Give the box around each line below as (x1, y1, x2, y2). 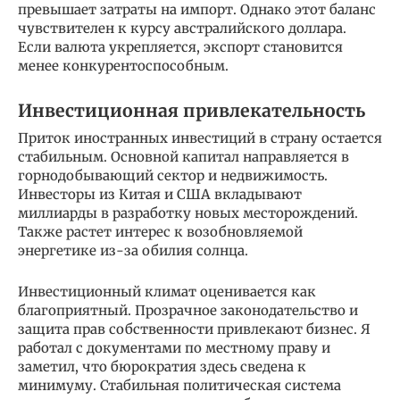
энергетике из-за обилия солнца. (18, 242, 248, 260)
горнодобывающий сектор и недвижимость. (18, 167, 328, 185)
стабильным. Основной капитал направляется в (18, 148, 349, 166)
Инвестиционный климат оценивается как (18, 283, 316, 301)
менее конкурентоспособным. (18, 57, 229, 75)
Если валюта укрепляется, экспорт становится (18, 38, 343, 56)
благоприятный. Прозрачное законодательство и (18, 302, 358, 320)
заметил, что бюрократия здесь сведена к (18, 358, 306, 376)
